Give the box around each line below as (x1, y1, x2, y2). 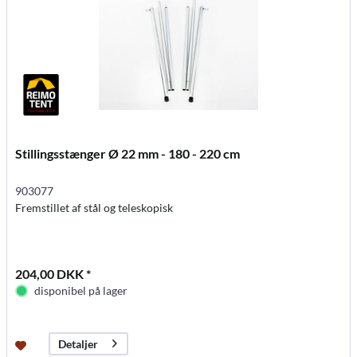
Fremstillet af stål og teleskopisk (15, 200, 174, 214)
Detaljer (58, 336, 99, 351)
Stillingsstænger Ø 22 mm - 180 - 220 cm (15, 145, 241, 161)
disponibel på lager (34, 283, 128, 297)
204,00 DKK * (15, 265, 92, 281)
